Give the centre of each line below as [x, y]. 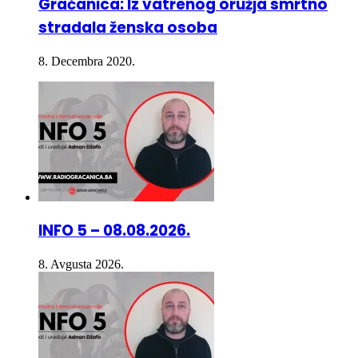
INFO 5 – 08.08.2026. [114, 204]
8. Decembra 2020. [87, 34]
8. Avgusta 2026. [81, 237]
